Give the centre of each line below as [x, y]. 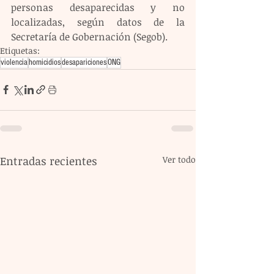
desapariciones [84, 62]
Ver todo [179, 159]
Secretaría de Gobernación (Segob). [89, 36]
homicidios [45, 62]
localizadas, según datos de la [98, 22]
